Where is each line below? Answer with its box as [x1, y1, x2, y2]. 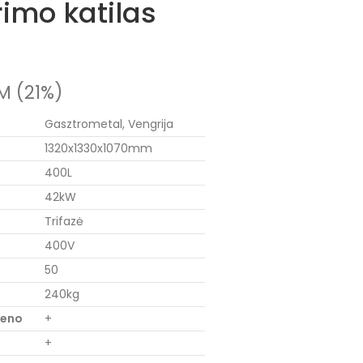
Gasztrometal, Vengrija [45, 116, 173, 132]
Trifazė [45, 213, 83, 229]
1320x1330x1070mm [45, 140, 152, 156]
